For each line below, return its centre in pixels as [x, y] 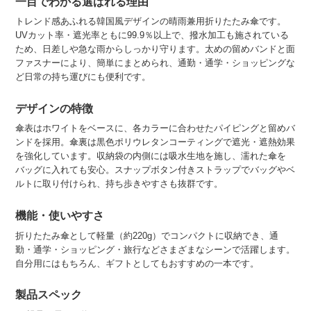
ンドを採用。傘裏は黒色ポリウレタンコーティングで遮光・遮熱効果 [155, 142]
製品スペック [49, 295]
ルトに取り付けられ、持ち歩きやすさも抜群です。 [119, 184]
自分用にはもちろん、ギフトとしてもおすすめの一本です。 [137, 263]
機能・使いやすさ [60, 215]
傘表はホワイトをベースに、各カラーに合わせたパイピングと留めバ [155, 128]
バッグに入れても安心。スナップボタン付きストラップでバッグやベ [155, 170]
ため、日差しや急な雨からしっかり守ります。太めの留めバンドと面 [155, 49]
